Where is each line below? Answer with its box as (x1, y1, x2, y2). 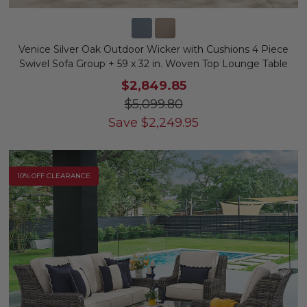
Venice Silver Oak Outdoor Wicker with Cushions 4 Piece (19, 43, 288, 56)
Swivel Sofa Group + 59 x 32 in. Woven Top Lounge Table (19, 58, 288, 70)
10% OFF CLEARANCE (17, 171, 90, 180)
